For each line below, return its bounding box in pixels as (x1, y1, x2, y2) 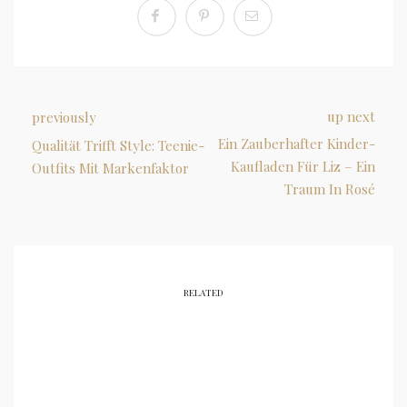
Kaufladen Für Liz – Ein (231, 157, 375, 176)
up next (327, 107, 375, 126)
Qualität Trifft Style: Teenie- (32, 136, 204, 155)
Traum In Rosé (284, 180, 375, 199)
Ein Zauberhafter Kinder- (218, 134, 375, 154)
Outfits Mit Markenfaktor (32, 159, 189, 178)
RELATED (184, 286, 223, 300)
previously (32, 108, 96, 127)
